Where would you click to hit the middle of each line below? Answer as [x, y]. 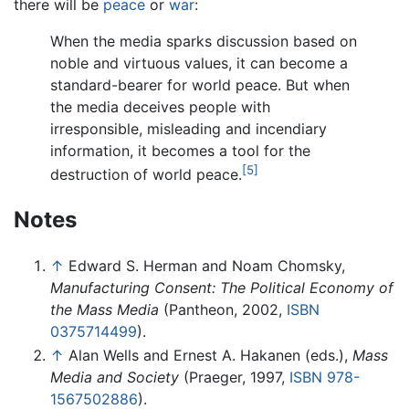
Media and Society [115, 377]
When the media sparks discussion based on [204, 42]
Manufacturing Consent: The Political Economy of [222, 288]
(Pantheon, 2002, [223, 310]
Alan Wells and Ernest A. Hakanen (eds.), [210, 355]
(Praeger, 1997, [234, 377]
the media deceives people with [160, 107]
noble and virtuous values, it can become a [199, 63]
